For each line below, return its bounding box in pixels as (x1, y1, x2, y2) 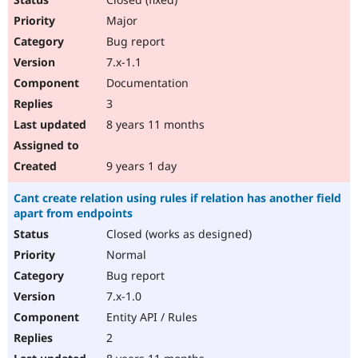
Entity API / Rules (103, 309, 197, 325)
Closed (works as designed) (103, 226, 252, 242)
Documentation (103, 75, 189, 91)
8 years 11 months (103, 117, 205, 133)
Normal (103, 247, 146, 263)
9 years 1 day (103, 158, 177, 174)
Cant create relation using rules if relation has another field (14, 190, 341, 206)
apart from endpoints (14, 205, 133, 221)
